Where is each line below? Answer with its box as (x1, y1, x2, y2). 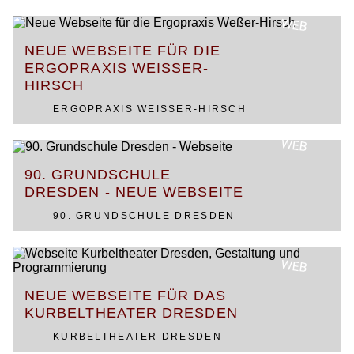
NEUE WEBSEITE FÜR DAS (24, 288, 226, 303)
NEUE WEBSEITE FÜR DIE (24, 43, 220, 58)
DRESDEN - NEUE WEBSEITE (24, 184, 243, 200)
